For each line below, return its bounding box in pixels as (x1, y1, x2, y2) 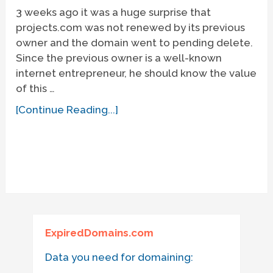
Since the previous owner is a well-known (16, 51, 222, 64)
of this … (16, 82, 55, 94)
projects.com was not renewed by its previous (16, 21, 246, 34)
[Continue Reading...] (16, 103, 119, 116)
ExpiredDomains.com (44, 227, 154, 239)
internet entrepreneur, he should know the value (16, 66, 257, 79)
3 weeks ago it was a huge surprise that (16, 5, 211, 18)
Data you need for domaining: (44, 251, 193, 264)
